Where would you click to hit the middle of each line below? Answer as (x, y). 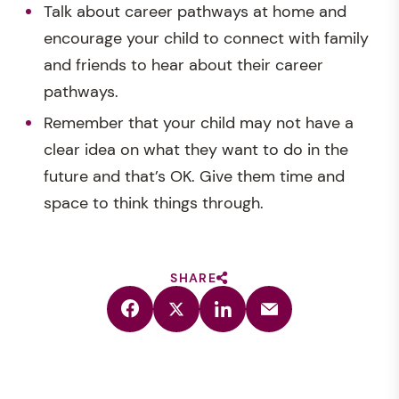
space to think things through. (154, 203)
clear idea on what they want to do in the (196, 149)
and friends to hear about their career (183, 65)
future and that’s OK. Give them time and (194, 176)
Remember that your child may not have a (199, 122)
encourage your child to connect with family (206, 39)
